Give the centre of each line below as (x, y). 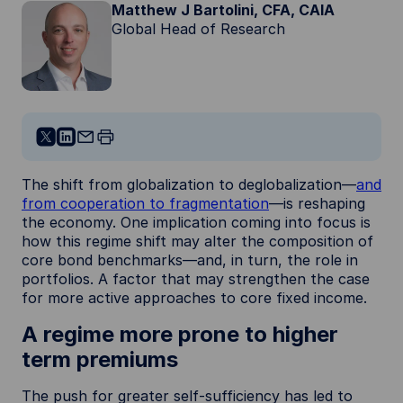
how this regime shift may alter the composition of (197, 241)
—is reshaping (317, 203)
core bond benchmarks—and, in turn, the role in (190, 260)
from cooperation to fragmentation (145, 203)
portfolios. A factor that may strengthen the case (196, 279)
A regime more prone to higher (180, 334)
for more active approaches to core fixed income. (194, 298)
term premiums (100, 359)
